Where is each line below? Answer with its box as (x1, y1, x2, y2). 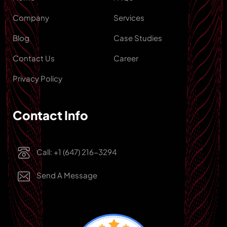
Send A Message (35, 170, 97, 180)
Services (113, 12, 144, 22)
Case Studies (113, 32, 162, 43)
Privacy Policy (13, 73, 62, 83)
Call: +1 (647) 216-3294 (35, 146, 117, 157)
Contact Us (13, 53, 55, 63)
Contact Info (13, 107, 88, 123)
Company (13, 12, 49, 22)
